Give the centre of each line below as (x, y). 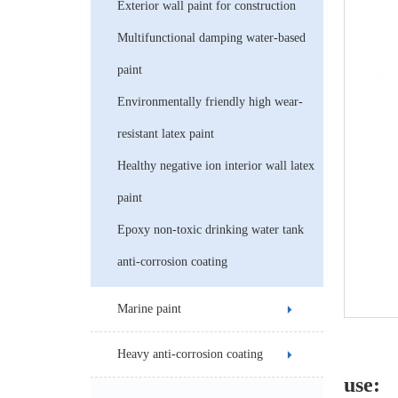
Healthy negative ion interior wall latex (216, 166)
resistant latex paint (166, 134)
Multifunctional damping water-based (211, 38)
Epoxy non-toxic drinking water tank (211, 230)
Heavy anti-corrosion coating (190, 354)
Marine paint (149, 309)
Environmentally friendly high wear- (210, 102)
